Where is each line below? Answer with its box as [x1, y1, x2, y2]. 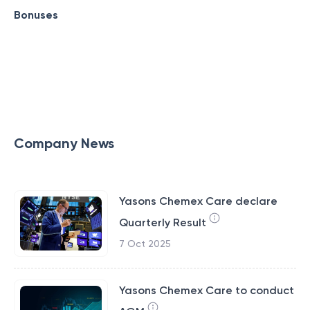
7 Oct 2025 [118, 238, 171, 249]
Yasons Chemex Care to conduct [118, 284, 294, 297]
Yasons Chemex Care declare [118, 194, 277, 208]
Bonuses [14, 8, 58, 21]
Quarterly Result [118, 216, 206, 229]
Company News [14, 135, 114, 152]
